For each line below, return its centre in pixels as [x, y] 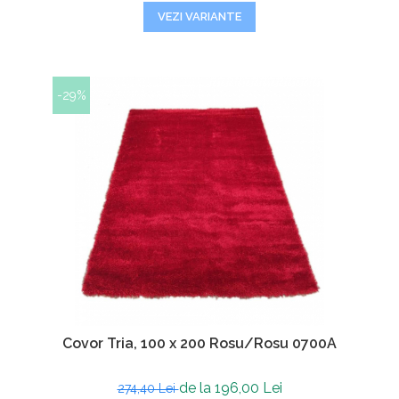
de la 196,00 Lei [230, 388]
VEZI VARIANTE [199, 16]
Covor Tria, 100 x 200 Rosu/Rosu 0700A [199, 343]
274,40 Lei [148, 388]
